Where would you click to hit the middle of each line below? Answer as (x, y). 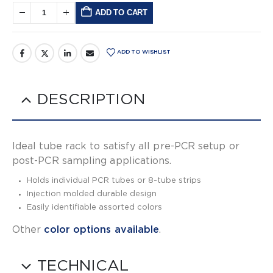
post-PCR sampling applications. (92, 161)
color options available (102, 229)
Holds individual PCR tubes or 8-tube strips (114, 181)
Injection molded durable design (92, 194)
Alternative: (35, 19)
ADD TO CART (122, 12)
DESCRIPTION (91, 100)
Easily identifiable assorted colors (95, 208)
